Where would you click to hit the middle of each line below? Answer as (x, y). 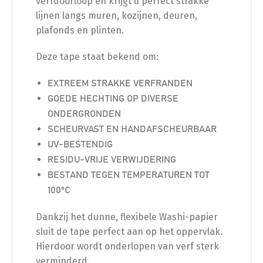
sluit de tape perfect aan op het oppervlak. (129, 231)
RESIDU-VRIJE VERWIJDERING (112, 159)
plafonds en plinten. (80, 30)
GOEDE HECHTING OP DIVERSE (113, 98)
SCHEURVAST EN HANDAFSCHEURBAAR (132, 129)
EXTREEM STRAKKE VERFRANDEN (120, 83)
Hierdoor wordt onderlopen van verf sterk (127, 246)
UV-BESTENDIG (80, 144)
